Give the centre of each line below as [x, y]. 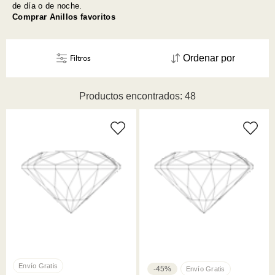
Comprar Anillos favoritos [64, 17]
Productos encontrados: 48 [137, 96]
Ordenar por [209, 58]
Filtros [80, 58]
